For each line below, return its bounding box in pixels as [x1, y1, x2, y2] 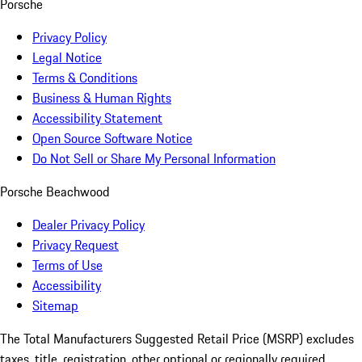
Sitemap [32, 296, 78, 316]
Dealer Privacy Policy [32, 215, 145, 235]
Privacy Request [32, 235, 119, 255]
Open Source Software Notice [32, 128, 192, 149]
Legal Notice [32, 48, 102, 68]
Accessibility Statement [32, 108, 162, 128]
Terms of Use [32, 255, 103, 276]
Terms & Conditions [32, 68, 137, 88]
